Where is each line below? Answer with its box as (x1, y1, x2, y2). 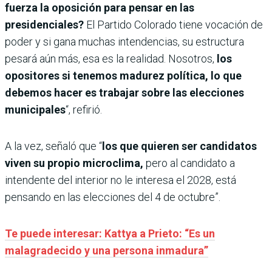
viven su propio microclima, (5, 157, 146, 170)
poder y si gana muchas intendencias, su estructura (5, 35, 244, 49)
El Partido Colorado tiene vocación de (84, 18, 263, 32)
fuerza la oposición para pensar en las (5, 1, 194, 15)
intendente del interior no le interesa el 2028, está (5, 174, 236, 187)
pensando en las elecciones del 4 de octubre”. (5, 191, 220, 204)
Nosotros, (168, 52, 217, 66)
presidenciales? (5, 18, 84, 32)
